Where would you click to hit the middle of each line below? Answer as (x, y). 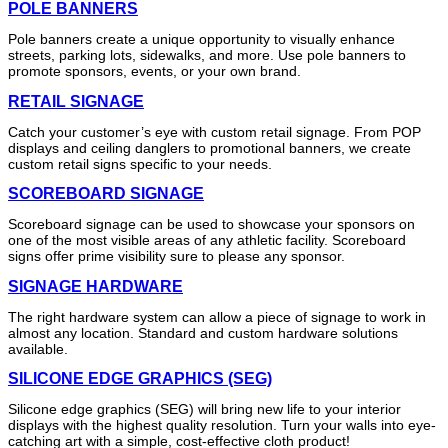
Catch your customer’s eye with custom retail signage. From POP (214, 131)
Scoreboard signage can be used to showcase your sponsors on (211, 224)
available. (38, 348)
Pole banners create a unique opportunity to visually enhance (201, 39)
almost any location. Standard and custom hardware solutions (203, 332)
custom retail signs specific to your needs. (140, 163)
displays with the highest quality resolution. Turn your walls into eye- (222, 425)
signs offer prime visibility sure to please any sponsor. (176, 256)
